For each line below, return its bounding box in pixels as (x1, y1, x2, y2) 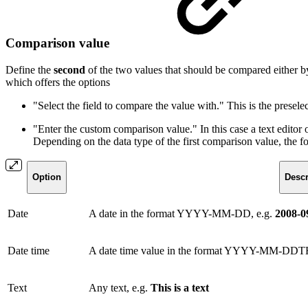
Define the (5, 63, 54, 76)
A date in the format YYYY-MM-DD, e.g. (89, 207, 275, 219)
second (54, 63, 85, 76)
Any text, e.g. (89, 281, 151, 294)
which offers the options (5, 76, 110, 88)
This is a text (151, 281, 209, 294)
